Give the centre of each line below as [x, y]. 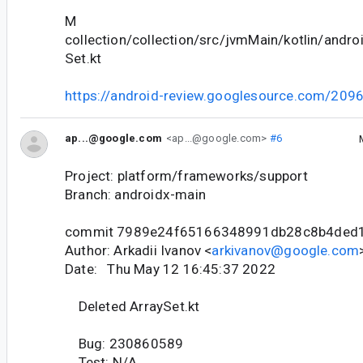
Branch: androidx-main [135, 194]
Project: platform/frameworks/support [186, 175]
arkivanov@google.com [286, 250]
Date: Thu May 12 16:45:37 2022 [170, 269]
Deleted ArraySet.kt [132, 306]
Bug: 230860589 [124, 343]
